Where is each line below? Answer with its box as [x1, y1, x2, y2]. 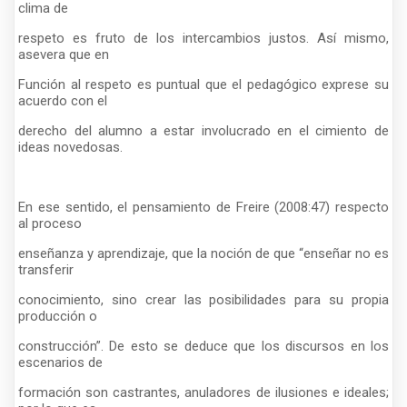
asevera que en [18, 45, 109, 63]
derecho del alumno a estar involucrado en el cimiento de [18, 122, 389, 139]
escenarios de [18, 353, 103, 371]
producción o [18, 307, 97, 324]
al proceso [18, 214, 82, 232]
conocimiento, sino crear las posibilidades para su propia [18, 291, 389, 308]
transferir [18, 261, 74, 278]
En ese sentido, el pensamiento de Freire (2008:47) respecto [18, 198, 389, 215]
